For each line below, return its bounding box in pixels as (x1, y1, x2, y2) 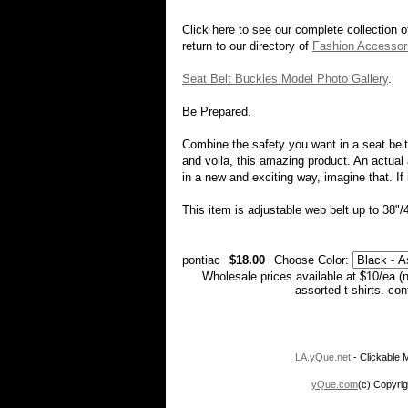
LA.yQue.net (295, 352, 351, 362)
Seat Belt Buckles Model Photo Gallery (182, 72, 388, 86)
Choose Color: (274, 253, 352, 267)
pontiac (182, 253, 220, 267)
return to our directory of (182, 39, 312, 53)
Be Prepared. (182, 105, 251, 118)
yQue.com (311, 379, 358, 390)
